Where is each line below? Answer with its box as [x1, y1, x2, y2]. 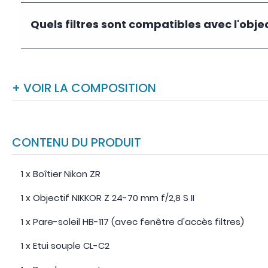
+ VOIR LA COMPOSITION [20, 80, 156, 96]
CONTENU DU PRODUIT [22, 134, 141, 151]
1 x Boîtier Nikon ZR [21, 167, 100, 180]
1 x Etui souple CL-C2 [21, 239, 109, 252]
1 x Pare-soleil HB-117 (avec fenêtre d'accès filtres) [21, 215, 244, 228]
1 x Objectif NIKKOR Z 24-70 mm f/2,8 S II [21, 191, 194, 204]
